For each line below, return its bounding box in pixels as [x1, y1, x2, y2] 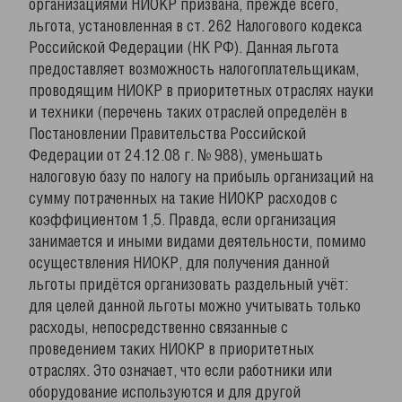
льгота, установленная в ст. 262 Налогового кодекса [29, 20, 362, 34]
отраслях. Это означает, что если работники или [29, 364, 332, 379]
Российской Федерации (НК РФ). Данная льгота [29, 41, 338, 56]
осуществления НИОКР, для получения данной [29, 257, 329, 271]
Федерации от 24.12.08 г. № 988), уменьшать [29, 149, 323, 163]
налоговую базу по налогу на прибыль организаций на [29, 170, 373, 185]
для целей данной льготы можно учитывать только [29, 300, 361, 314]
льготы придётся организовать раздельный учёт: [29, 278, 348, 293]
